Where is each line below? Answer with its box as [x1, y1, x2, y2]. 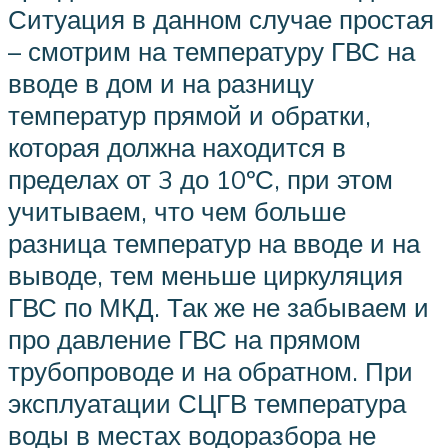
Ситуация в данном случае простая [8, 2, 434, 35]
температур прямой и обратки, [8, 98, 371, 131]
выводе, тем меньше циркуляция [8, 258, 403, 291]
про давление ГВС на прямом [8, 322, 361, 355]
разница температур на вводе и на [8, 226, 420, 259]
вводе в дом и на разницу [8, 66, 314, 99]
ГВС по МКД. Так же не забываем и [8, 290, 429, 323]
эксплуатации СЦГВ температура [8, 386, 406, 419]
